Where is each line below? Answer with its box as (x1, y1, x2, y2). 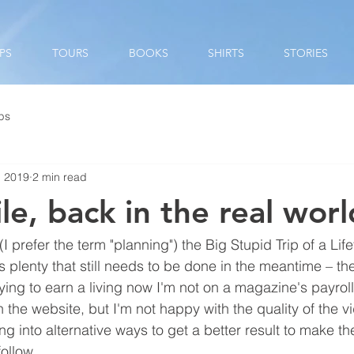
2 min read (32, 169, 87, 184)
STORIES (284, 46, 328, 60)
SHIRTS (208, 46, 244, 60)
